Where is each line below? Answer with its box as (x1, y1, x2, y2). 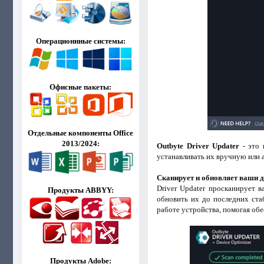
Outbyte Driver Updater (156, 141, 240, 150)
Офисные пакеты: (49, 82, 112, 91)
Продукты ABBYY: (47, 185, 114, 194)
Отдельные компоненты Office (28, 128, 134, 137)
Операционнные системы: (35, 37, 126, 45)
